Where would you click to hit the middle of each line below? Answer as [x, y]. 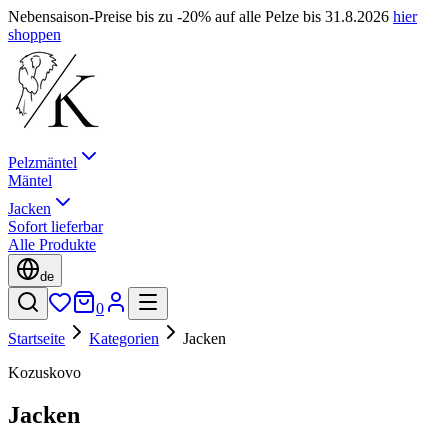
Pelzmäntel [42, 162]
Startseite [36, 338]
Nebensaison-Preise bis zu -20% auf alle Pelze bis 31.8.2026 [200, 16]
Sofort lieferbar [55, 226]
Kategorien [124, 338]
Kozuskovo [44, 372]
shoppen [34, 34]
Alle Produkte [52, 244]
